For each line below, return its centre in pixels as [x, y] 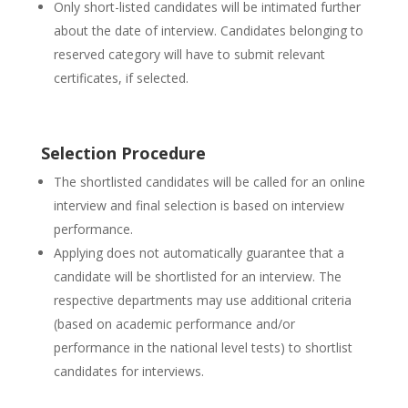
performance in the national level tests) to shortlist [203, 347]
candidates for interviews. [128, 371]
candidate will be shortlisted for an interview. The [197, 276]
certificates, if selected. [121, 78]
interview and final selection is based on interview [199, 205]
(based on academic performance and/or [174, 324]
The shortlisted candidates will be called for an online [209, 182]
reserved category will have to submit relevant [189, 54]
